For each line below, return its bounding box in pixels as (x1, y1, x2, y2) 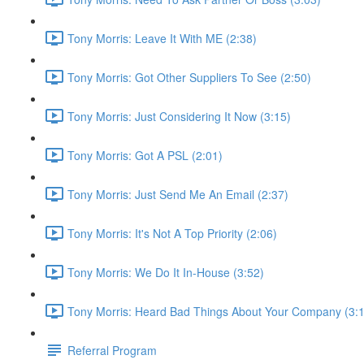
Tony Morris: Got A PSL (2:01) (67, 146, 223, 163)
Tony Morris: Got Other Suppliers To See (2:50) (67, 68, 311, 85)
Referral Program (67, 341, 157, 358)
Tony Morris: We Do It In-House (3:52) (67, 263, 264, 280)
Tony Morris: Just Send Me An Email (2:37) (67, 185, 288, 202)
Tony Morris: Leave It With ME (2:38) (67, 29, 257, 46)
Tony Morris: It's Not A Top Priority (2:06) (67, 224, 277, 241)
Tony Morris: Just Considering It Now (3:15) (67, 107, 291, 124)
